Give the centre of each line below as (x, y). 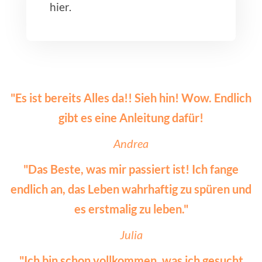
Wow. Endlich (216, 97)
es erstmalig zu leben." (131, 208)
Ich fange (215, 169)
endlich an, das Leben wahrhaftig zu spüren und (131, 189)
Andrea (131, 143)
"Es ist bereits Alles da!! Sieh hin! (96, 97)
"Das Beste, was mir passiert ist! (108, 169)
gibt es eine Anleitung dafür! (131, 117)
